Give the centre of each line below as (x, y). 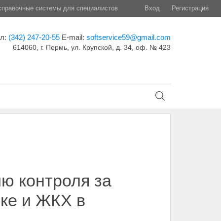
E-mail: (74, 37)
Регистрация (190, 8)
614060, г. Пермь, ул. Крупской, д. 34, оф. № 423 (92, 47)
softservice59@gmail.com (128, 37)
